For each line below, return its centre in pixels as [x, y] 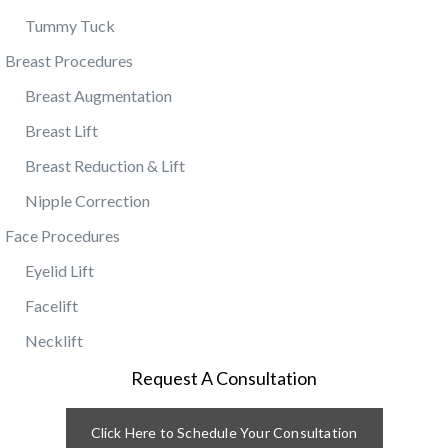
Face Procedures [62, 235]
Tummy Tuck [70, 25]
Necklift [54, 340]
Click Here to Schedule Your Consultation [224, 432]
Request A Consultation [224, 377]
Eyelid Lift [59, 270]
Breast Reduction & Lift [105, 165]
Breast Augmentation [98, 95]
